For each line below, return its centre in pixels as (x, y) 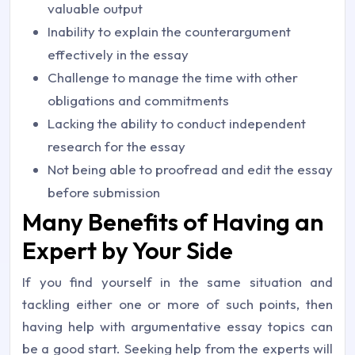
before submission (104, 192)
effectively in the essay (118, 54)
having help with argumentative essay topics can (177, 326)
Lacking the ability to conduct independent (177, 123)
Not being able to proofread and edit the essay (190, 169)
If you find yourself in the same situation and (177, 281)
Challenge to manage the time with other (173, 77)
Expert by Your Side (128, 250)
